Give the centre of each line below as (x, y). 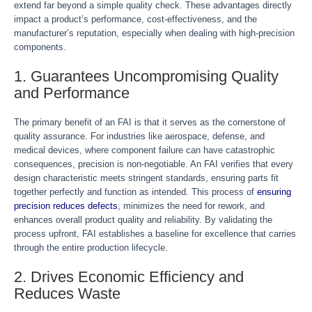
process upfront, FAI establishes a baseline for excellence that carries (155, 234)
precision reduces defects (66, 206)
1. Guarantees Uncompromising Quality (146, 76)
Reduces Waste (67, 294)
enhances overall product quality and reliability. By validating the (143, 220)
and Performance (72, 93)
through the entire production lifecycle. (91, 248)
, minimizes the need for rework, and (191, 206)
